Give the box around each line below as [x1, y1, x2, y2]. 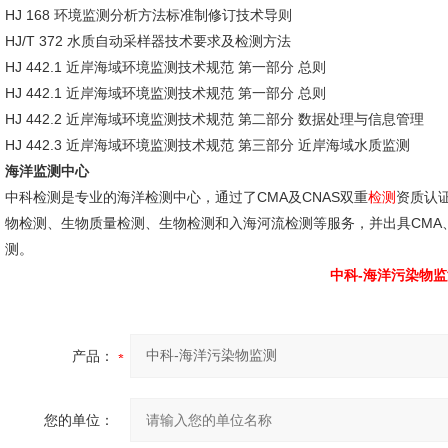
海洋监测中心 [5, 163, 89, 179]
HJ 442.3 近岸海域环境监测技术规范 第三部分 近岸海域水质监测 [5, 137, 410, 153]
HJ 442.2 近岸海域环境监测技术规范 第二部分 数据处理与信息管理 [5, 111, 424, 127]
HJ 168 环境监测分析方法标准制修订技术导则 [5, 7, 292, 23]
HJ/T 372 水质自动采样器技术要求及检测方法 [5, 33, 291, 49]
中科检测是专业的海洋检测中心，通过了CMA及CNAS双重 [5, 189, 368, 205]
